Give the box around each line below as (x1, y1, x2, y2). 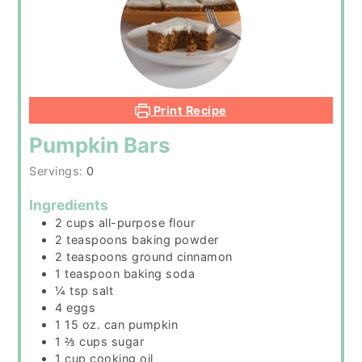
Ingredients (29, 196, 109, 213)
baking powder (132, 232, 219, 246)
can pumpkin (103, 317, 179, 331)
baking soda (123, 266, 196, 280)
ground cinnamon (132, 249, 233, 263)
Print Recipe (150, 103, 227, 117)
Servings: (29, 163, 87, 178)
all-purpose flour (98, 215, 196, 229)
